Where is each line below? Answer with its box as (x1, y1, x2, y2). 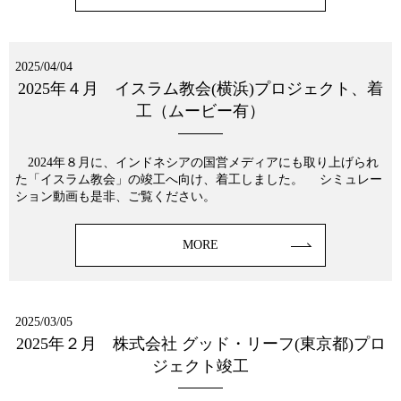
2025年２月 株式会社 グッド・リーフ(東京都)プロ (15, 334, 386, 353)
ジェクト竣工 (152, 356, 249, 375)
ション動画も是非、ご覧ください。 (15, 190, 223, 204)
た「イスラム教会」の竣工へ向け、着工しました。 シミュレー (15, 173, 382, 187)
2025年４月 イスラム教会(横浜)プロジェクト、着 (18, 79, 383, 98)
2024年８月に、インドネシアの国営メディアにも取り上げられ (15, 156, 379, 170)
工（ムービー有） (136, 101, 265, 120)
